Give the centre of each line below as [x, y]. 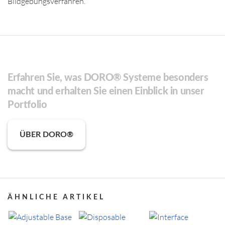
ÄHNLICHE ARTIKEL [56, 198]
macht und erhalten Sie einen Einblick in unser [106, 92]
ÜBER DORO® [46, 135]
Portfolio [27, 105]
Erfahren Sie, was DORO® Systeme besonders [108, 78]
